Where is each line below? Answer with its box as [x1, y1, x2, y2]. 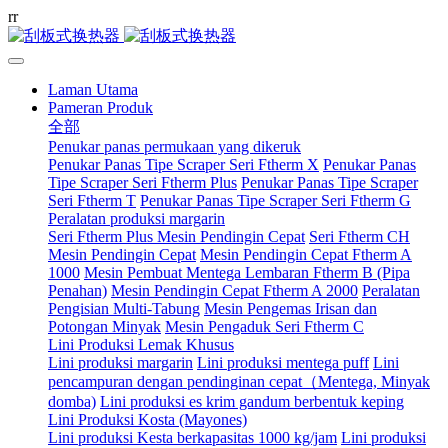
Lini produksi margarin [48, 354, 193, 371]
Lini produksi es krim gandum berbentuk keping [100, 393, 404, 410]
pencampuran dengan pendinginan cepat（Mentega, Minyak [48, 373, 430, 390]
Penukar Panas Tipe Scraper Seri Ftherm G [140, 192, 411, 209]
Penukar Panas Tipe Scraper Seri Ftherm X [48, 156, 319, 173]
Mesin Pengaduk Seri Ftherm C [165, 318, 364, 335]
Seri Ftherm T [48, 192, 136, 209]
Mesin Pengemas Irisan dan [204, 300, 377, 317]
